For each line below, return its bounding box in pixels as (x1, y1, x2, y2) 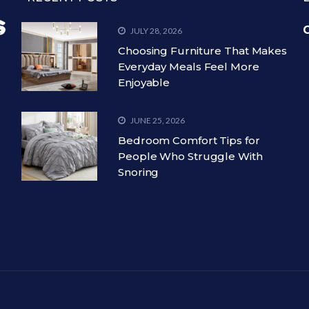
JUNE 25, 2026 (129, 115, 185, 126)
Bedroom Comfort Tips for (118, 134, 260, 148)
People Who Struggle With (118, 150, 263, 163)
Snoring (118, 166, 159, 179)
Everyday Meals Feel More (118, 60, 259, 74)
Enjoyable (118, 76, 170, 90)
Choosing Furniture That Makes (118, 44, 288, 58)
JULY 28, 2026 (129, 26, 182, 37)
